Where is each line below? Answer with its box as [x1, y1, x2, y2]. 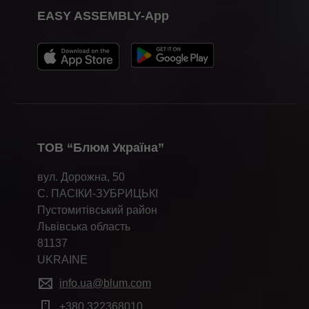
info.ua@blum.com [59, 277, 151, 290]
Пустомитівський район [37, 204, 157, 217]
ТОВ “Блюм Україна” [37, 141, 164, 155]
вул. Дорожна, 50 [37, 171, 125, 183]
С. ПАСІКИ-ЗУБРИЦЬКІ [37, 188, 158, 200]
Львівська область [37, 221, 130, 233]
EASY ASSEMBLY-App [37, 9, 169, 23]
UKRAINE [37, 254, 88, 266]
